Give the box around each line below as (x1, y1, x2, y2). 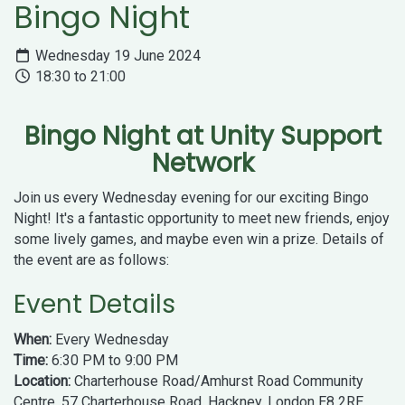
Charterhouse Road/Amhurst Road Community (71, 372, 363, 390)
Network (151, 145, 254, 181)
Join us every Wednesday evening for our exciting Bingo (14, 189, 369, 207)
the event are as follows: (14, 251, 169, 269)
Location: (14, 372, 71, 390)
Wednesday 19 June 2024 (32, 46, 201, 64)
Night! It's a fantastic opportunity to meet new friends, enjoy (14, 210, 390, 228)
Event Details (14, 287, 175, 323)
